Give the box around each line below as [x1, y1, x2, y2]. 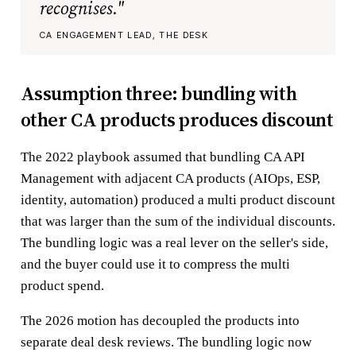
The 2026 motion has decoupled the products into [20, 312, 300, 328]
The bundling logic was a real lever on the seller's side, [20, 234, 328, 250]
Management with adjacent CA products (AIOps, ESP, [20, 170, 320, 186]
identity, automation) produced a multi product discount [20, 192, 335, 207]
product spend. [20, 277, 104, 293]
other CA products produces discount [20, 106, 334, 133]
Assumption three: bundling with [20, 79, 297, 106]
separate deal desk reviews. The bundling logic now [20, 334, 311, 350]
